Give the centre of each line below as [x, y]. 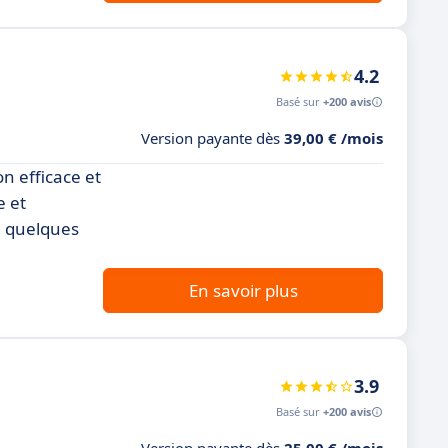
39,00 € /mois [333, 138]
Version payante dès [212, 138]
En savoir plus [243, 290]
